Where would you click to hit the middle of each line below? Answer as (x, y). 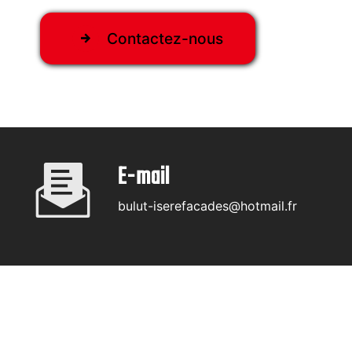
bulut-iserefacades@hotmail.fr (207, 206)
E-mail (144, 178)
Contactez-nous (165, 38)
